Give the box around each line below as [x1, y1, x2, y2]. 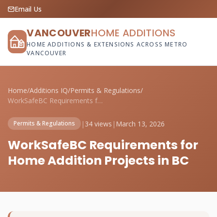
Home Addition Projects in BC [8, 152, 189, 169]
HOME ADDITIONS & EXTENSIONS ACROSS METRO [27, 40, 188, 48]
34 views [85, 119, 112, 128]
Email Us [15, 4, 42, 14]
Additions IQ [30, 86, 68, 95]
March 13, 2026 [116, 119, 165, 128]
